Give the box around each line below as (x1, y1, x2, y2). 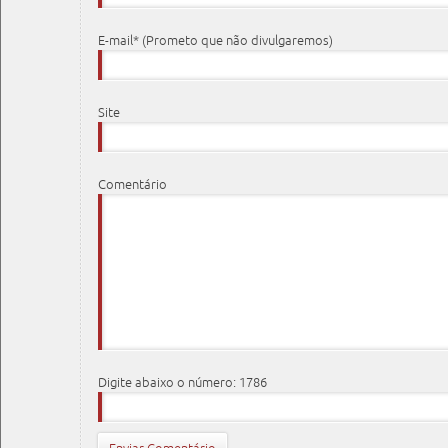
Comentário (98, 177, 168, 192)
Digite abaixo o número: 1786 (98, 375, 268, 390)
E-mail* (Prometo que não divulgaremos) (98, 33, 334, 48)
